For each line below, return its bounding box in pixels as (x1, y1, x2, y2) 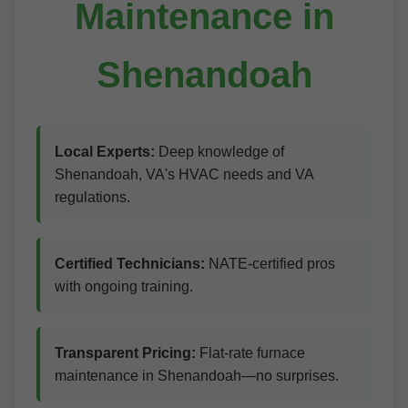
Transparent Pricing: (55, 345, 196, 361)
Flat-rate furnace (196, 345, 305, 361)
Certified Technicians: (55, 256, 205, 271)
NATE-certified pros (205, 256, 335, 271)
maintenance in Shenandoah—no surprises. (55, 368, 339, 383)
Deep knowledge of (155, 144, 284, 159)
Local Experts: (55, 144, 155, 159)
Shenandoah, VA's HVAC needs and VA (55, 167, 314, 182)
